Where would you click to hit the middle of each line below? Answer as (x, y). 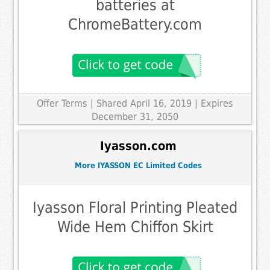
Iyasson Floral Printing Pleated (135, 207)
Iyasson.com (138, 146)
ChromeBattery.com (135, 25)
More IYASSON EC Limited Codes (138, 166)
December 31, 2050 (135, 117)
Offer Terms (62, 104)
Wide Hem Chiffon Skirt (135, 227)
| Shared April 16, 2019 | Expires (162, 104)
